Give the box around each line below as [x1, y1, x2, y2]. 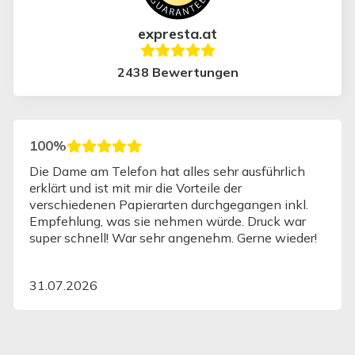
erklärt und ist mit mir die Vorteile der [29, 180, 242, 196]
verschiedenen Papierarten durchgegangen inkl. [29, 197, 308, 212]
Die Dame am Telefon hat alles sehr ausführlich [29, 163, 305, 179]
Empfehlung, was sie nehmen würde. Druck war [29, 213, 306, 229]
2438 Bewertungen [116, 64, 239, 80]
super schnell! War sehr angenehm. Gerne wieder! [237, 230, 317, 246]
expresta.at [138, 25, 217, 43]
